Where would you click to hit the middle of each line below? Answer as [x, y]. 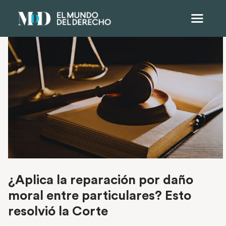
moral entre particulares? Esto [100, 196]
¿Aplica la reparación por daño [101, 180]
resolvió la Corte [58, 212]
